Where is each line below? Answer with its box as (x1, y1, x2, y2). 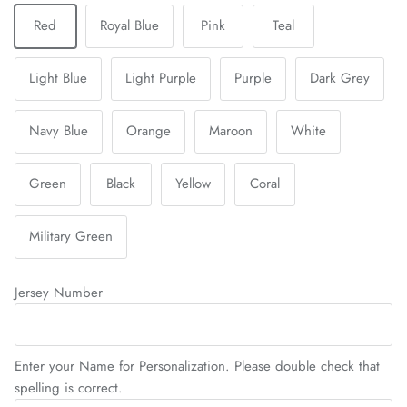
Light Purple (125, 68, 196, 89)
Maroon (209, 121, 253, 142)
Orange (126, 121, 171, 142)
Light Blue (29, 68, 87, 89)
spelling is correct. (15, 378, 123, 399)
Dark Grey (310, 68, 370, 89)
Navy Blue (29, 121, 88, 142)
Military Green (29, 226, 113, 247)
